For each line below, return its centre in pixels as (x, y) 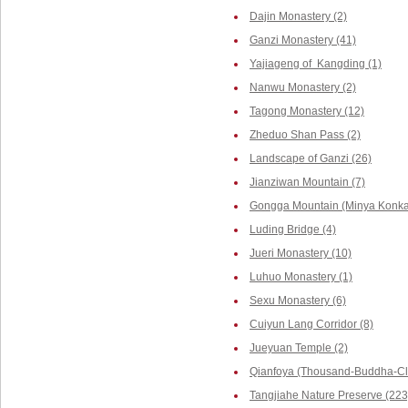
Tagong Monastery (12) (307, 111)
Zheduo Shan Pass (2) (305, 135)
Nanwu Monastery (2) (303, 87)
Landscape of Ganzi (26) (311, 158)
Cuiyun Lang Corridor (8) (311, 324)
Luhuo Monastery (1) (301, 277)
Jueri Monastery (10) (301, 253)
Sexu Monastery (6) (298, 301)
